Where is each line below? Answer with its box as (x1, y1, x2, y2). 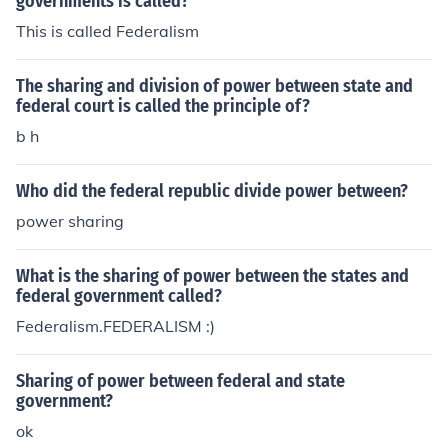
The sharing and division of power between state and (16, 75, 413, 97)
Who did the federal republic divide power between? (16, 180, 408, 202)
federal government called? (16, 285, 222, 307)
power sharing (16, 211, 124, 231)
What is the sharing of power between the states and (16, 265, 409, 287)
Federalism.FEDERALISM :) (16, 316, 215, 336)
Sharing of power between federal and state (16, 370, 345, 392)
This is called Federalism (16, 21, 199, 41)
